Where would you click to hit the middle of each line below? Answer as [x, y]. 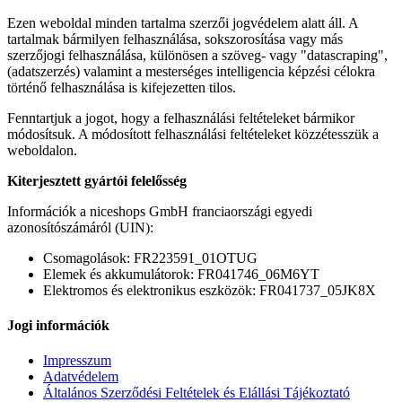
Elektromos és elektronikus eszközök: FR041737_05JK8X [210, 290]
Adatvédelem [81, 377]
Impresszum [77, 361]
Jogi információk [58, 326]
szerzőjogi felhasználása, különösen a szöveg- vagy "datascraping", [197, 55]
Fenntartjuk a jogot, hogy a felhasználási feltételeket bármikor [181, 118]
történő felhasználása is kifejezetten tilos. [122, 87]
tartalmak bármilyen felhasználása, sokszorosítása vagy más [175, 39]
